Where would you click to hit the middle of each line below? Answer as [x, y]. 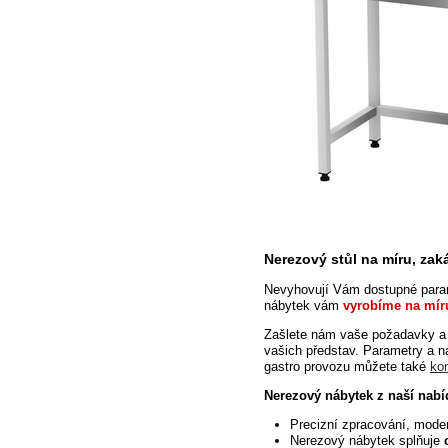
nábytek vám [303, 306]
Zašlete [285, 335]
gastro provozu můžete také [346, 367]
